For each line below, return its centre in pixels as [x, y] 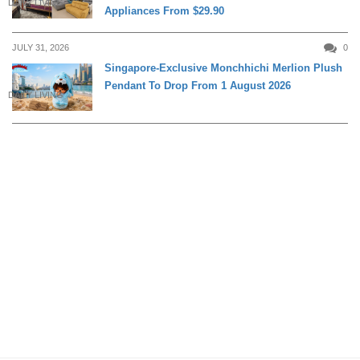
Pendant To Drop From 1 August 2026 [198, 85]
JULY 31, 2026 [41, 47]
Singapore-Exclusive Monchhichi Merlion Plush [223, 67]
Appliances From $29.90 [164, 10]
